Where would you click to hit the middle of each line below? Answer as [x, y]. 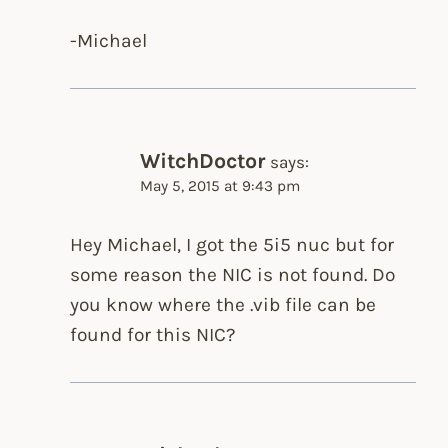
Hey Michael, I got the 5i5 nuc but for [232, 245]
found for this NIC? [153, 335]
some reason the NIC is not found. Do [233, 275]
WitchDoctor [203, 160]
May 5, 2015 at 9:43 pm [220, 185]
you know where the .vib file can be [223, 305]
